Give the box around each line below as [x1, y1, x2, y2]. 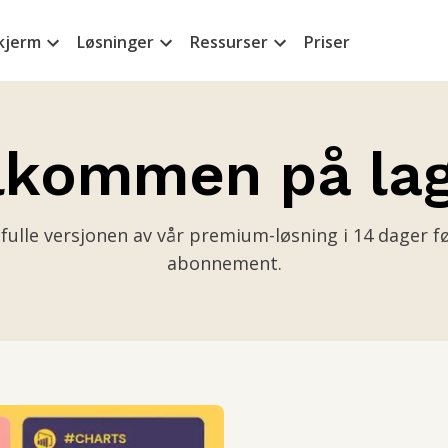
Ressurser [189, 31, 268, 53]
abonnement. [166, 251, 282, 275]
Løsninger [76, 31, 154, 53]
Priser [303, 31, 350, 53]
